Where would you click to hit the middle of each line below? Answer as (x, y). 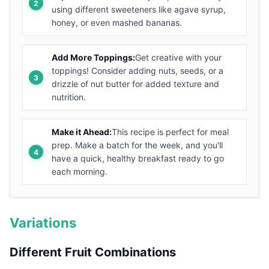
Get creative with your (178, 58)
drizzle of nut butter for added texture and (135, 84)
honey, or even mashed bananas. (117, 23)
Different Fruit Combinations (93, 252)
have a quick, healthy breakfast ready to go (138, 159)
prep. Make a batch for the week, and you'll (137, 145)
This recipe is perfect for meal (170, 132)
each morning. (80, 172)
